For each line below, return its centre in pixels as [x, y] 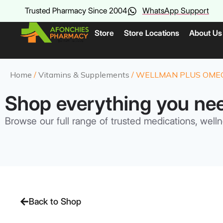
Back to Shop [55, 201]
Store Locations [152, 33]
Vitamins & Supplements [84, 75]
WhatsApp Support [175, 11]
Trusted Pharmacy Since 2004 [76, 11]
